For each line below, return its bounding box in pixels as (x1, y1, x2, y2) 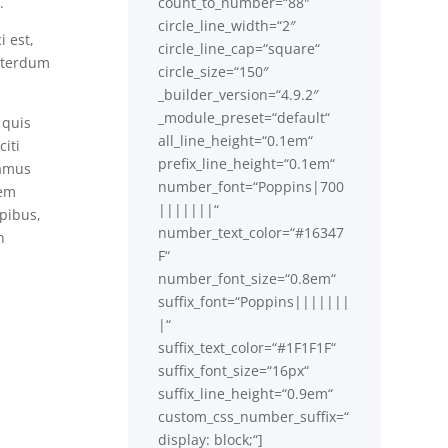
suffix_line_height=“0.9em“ (158, 383, 334, 403)
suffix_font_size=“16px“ (158, 360, 310, 380)
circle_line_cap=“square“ (158, 38, 321, 58)
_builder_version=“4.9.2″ (158, 84, 320, 104)
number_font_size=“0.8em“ (158, 268, 337, 288)
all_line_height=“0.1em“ (158, 130, 314, 150)
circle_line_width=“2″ (158, 15, 297, 35)
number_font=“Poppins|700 (158, 176, 345, 196)
